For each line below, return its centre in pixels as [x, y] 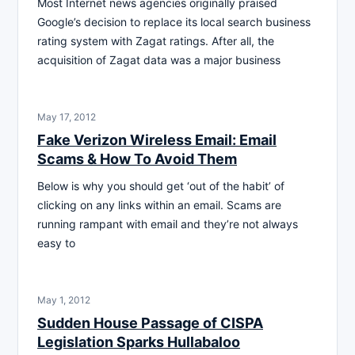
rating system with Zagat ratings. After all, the [156, 40]
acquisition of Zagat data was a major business [159, 59]
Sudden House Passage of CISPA [150, 323]
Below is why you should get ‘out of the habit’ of [161, 185]
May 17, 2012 [67, 116]
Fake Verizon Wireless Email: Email [157, 139]
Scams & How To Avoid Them [137, 158]
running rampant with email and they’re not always [168, 223]
